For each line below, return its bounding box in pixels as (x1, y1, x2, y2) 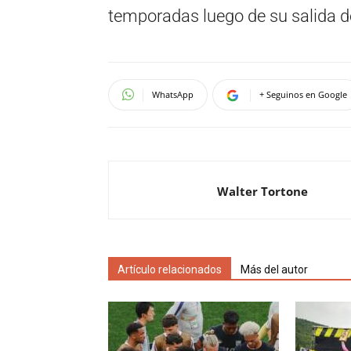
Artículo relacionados (118, 262, 222, 276)
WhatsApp (152, 88, 194, 100)
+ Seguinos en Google (259, 88, 347, 100)
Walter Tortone (217, 183, 308, 199)
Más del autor (241, 262, 308, 276)
